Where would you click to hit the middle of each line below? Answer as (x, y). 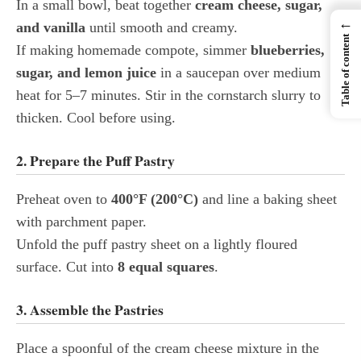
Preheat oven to (64, 199)
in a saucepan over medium (239, 72)
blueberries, (288, 50)
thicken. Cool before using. (96, 117)
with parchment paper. (81, 221)
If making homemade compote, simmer (133, 50)
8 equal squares (166, 266)
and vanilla (51, 27)
